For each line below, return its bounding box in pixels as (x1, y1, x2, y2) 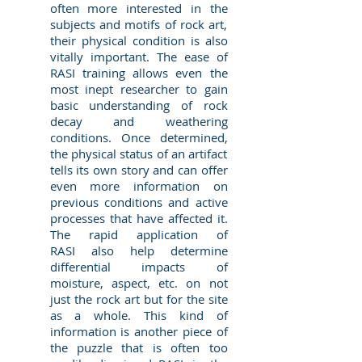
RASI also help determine (49, 242, 228, 259)
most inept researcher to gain (49, 81, 228, 97)
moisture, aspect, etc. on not (49, 275, 228, 291)
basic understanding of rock (49, 97, 228, 113)
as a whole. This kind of (49, 307, 228, 323)
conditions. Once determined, (49, 129, 228, 145)
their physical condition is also (49, 32, 228, 48)
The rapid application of (49, 226, 228, 242)
